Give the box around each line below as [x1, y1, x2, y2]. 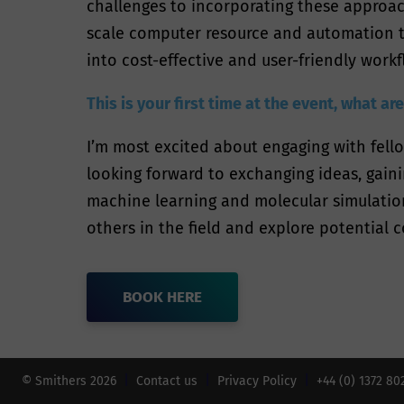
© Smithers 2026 [22, 373, 116, 390]
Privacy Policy [217, 373, 297, 390]
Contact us [136, 373, 197, 390]
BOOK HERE [123, 288, 202, 308]
